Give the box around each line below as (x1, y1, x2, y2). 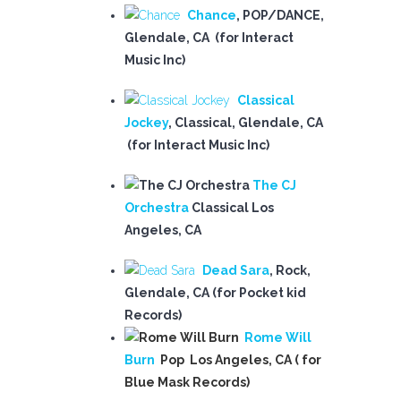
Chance (187, 8, 236, 22)
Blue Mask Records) (124, 375, 250, 389)
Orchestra (124, 200, 189, 215)
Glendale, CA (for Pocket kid (124, 286, 306, 300)
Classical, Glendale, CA (175, 115, 323, 130)
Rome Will (244, 330, 311, 345)
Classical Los (189, 200, 274, 215)
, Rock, (269, 263, 311, 277)
